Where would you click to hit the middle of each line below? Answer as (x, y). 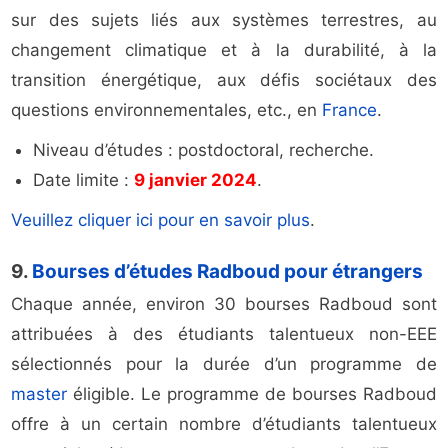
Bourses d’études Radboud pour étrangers (228, 272)
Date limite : (84, 180)
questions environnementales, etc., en (167, 110)
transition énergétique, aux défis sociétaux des (224, 80)
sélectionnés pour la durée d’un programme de (224, 364)
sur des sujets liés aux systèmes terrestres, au (224, 20)
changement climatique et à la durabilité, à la (224, 50)
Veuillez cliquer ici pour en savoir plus (161, 220)
